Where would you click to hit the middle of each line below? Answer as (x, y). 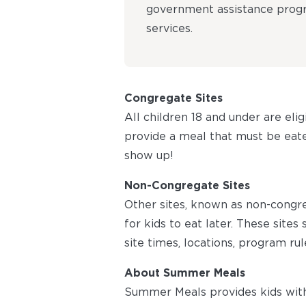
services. (169, 28)
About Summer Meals (185, 273)
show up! (149, 155)
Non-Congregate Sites (187, 185)
